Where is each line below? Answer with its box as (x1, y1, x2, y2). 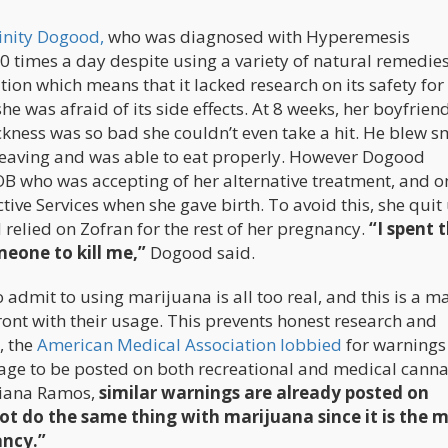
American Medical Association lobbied (33, 333, 346, 357)
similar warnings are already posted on (99, 381, 429, 405)
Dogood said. (146, 241, 255, 265)
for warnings (346, 333, 446, 357)
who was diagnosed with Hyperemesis (104, 25, 410, 49)
